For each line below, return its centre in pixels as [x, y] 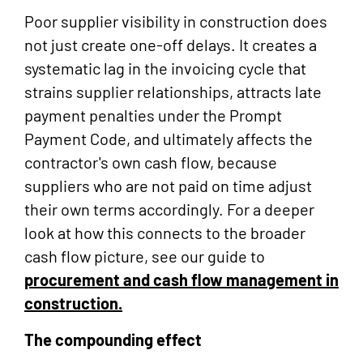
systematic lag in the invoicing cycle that [165, 68]
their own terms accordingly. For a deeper [169, 209]
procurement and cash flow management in [181, 280]
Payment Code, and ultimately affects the [169, 139]
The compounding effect [113, 340]
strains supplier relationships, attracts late [173, 92]
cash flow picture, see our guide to [145, 256]
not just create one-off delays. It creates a [171, 45]
